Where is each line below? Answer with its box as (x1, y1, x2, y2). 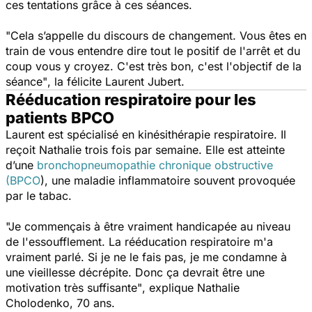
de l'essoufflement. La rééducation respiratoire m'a (6, 234, 273, 249)
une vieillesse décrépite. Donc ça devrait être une (6, 265, 265, 279)
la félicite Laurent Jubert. (51, 74, 185, 88)
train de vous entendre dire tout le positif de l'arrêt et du (6, 43, 300, 58)
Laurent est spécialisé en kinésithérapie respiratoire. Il (6, 127, 286, 141)
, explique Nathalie (142, 280, 240, 295)
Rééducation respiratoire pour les (6, 90, 256, 109)
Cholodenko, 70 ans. (6, 295, 115, 310)
